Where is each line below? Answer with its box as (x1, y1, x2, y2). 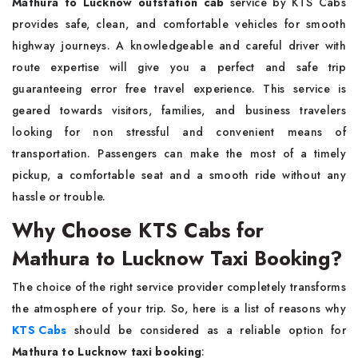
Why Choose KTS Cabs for (12, 216, 264, 245)
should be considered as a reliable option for (66, 322, 346, 338)
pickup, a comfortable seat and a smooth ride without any (12, 167, 346, 183)
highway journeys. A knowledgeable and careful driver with (12, 38, 346, 54)
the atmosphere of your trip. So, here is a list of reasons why (12, 300, 346, 316)
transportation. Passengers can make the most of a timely (12, 145, 346, 161)
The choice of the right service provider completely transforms (12, 279, 346, 295)
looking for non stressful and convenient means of (12, 124, 346, 140)
